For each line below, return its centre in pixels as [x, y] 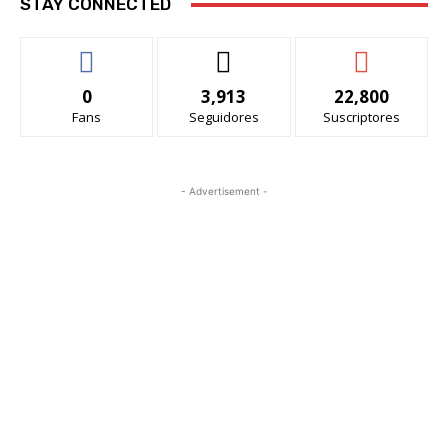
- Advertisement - [224, 191]
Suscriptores [361, 117]
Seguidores [223, 117]
